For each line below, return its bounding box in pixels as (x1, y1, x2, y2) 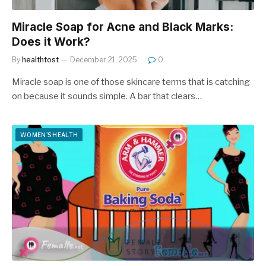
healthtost (22, 55, 59, 64)
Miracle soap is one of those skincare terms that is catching (12, 76, 250, 87)
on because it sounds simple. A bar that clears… (12, 90, 202, 102)
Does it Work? (12, 34, 90, 49)
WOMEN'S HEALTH (20, 131, 78, 138)
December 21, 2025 (70, 55, 137, 64)
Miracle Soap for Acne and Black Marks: (12, 20, 233, 34)
